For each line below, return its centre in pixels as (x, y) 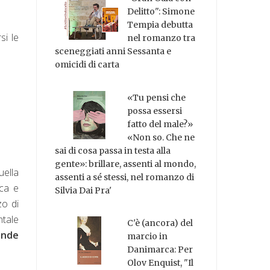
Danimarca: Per (160, 250)
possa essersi (155, 111)
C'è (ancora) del (160, 223)
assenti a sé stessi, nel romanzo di (125, 177)
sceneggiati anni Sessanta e (113, 51)
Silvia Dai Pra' (83, 190)
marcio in (148, 237)
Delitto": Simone (161, 11)
